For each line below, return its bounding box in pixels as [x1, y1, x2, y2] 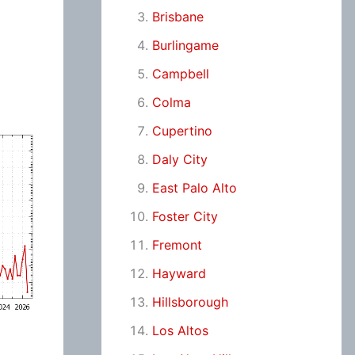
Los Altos [151, 323, 208, 338]
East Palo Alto [151, 180, 237, 196]
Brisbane [151, 9, 204, 25]
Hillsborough [151, 294, 228, 310]
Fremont [151, 237, 202, 253]
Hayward [151, 265, 206, 281]
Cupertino [151, 123, 212, 139]
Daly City [151, 151, 208, 167]
